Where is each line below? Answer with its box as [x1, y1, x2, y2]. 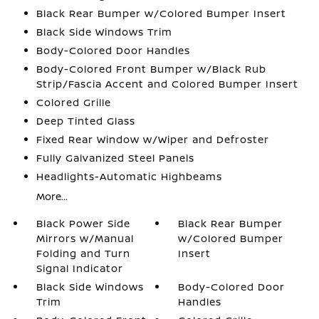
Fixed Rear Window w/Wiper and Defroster [36, 132, 269, 146]
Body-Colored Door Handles [36, 43, 190, 57]
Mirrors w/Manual [36, 231, 134, 245]
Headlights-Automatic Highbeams [36, 169, 222, 183]
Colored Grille [36, 95, 111, 109]
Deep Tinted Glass [36, 114, 135, 127]
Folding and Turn [36, 246, 130, 260]
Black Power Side [36, 216, 130, 230]
